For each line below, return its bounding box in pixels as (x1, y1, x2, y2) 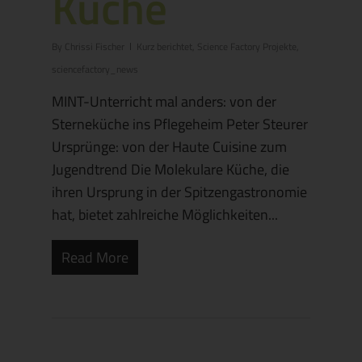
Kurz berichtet (137, 39, 192, 55)
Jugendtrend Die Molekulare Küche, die (52, 158, 289, 181)
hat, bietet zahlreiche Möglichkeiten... (52, 204, 278, 226)
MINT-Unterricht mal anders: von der (52, 90, 276, 113)
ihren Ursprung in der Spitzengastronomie (52, 181, 307, 204)
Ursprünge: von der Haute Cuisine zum (52, 136, 287, 158)
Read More (61, 246, 128, 269)
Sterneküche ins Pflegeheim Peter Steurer (52, 113, 308, 136)
